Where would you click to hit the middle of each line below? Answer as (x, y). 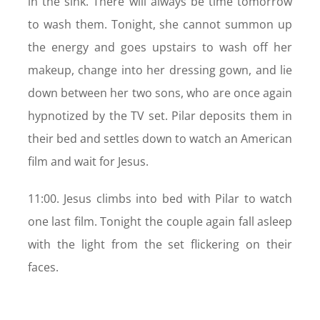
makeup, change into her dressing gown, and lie (160, 70)
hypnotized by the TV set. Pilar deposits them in (160, 115)
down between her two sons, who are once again (160, 92)
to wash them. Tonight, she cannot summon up (160, 24)
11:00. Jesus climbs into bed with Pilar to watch (160, 198)
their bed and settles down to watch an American (160, 138)
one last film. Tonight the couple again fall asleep (160, 221)
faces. (43, 267)
